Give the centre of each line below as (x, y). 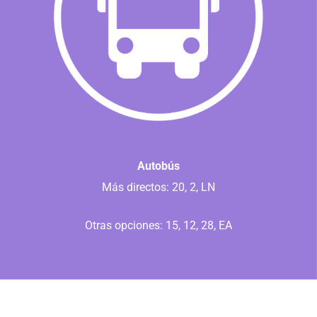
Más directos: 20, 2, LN (158, 188)
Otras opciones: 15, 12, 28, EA (158, 226)
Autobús (158, 166)
